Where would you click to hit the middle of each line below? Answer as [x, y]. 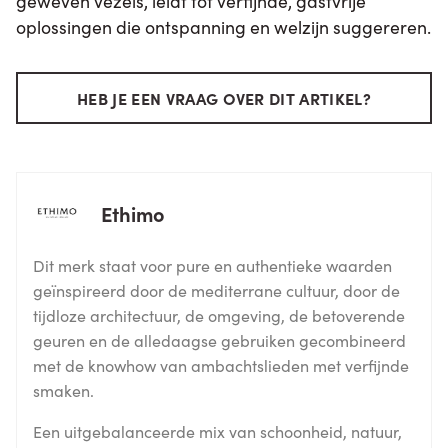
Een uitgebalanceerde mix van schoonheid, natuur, [217, 430]
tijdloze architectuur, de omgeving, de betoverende [219, 314]
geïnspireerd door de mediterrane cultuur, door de [216, 289]
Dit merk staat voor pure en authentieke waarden [212, 264]
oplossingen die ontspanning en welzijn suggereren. [223, 26]
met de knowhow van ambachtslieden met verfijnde [221, 364]
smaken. [63, 389]
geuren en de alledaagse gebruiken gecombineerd [219, 339]
